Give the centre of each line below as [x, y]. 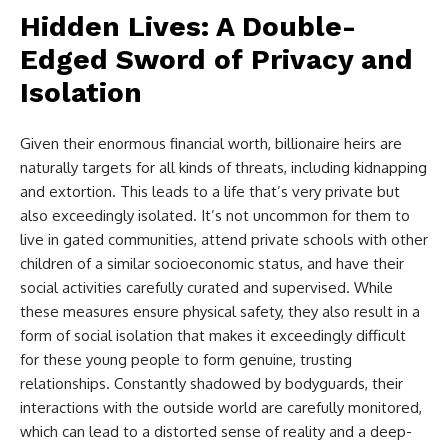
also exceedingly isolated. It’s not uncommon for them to [215, 216]
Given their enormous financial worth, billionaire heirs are [211, 144]
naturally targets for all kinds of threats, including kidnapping [223, 168]
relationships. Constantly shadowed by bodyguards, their [211, 384]
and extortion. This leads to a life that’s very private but [210, 192]
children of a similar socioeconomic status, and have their [212, 264]
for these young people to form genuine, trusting [186, 360]
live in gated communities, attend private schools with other [224, 240]
